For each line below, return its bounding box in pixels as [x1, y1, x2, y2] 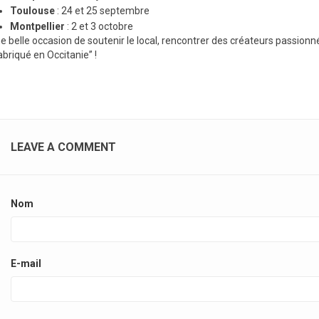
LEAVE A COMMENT [11, 140, 116, 154]
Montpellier [10, 21, 65, 32]
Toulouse [10, 5, 55, 16]
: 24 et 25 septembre [55, 5, 150, 16]
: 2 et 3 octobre [65, 21, 133, 32]
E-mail [11, 258, 41, 269]
